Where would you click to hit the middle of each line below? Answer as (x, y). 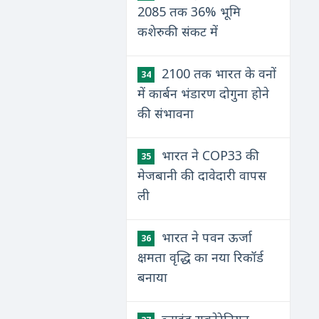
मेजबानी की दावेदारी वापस (202, 175)
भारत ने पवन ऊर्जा (205, 237)
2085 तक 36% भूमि (189, 11)
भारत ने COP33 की (209, 155)
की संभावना (166, 113)
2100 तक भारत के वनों (218, 73)
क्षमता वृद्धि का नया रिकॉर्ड (201, 257)
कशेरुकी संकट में (178, 31)
